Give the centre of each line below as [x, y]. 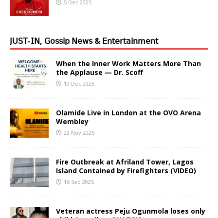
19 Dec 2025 [79, 83]
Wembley [72, 121]
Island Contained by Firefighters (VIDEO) [126, 170]
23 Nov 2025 [79, 132]
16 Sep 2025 [79, 182]
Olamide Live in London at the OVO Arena [128, 112]
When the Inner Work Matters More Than [128, 63]
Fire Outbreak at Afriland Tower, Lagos [125, 162]
